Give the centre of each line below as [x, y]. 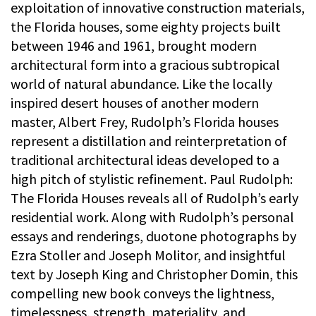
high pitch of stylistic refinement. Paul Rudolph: [152, 179]
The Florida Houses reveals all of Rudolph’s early [154, 198]
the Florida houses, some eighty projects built [146, 27]
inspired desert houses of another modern [135, 103]
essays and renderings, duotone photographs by [153, 236]
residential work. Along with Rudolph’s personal [152, 217]
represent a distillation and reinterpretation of [149, 141]
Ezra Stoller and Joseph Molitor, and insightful [148, 255]
